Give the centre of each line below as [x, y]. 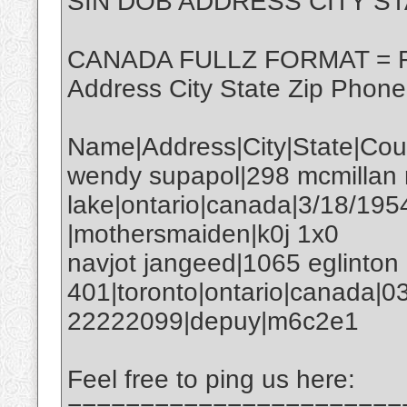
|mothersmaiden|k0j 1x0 [203, 234]
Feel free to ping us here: [211, 380]
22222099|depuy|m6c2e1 [213, 322]
